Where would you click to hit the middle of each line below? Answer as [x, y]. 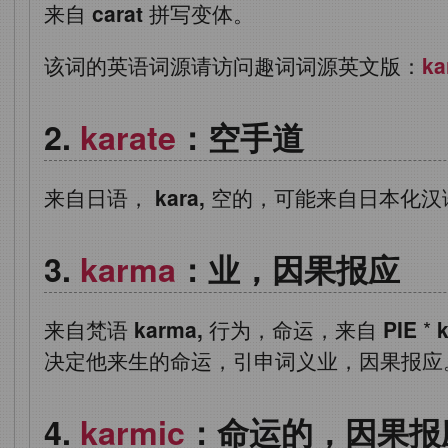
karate [128, 136]
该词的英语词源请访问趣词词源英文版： [233, 64]
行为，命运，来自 [293, 328]
